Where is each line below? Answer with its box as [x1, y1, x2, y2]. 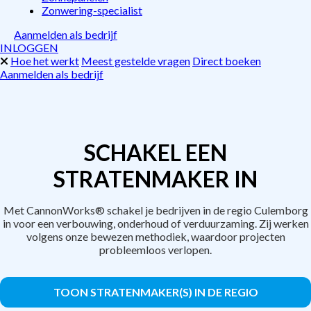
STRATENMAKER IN [53, 165, 258, 192]
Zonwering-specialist [42, 3, 142, 17]
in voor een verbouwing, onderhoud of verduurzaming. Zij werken [2, 217, 309, 230]
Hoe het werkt [10, 54, 79, 67]
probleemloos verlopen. [99, 243, 212, 256]
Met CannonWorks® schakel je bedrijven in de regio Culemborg [3, 203, 308, 217]
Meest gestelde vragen [81, 54, 190, 67]
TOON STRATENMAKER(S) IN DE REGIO [53, 285, 258, 299]
